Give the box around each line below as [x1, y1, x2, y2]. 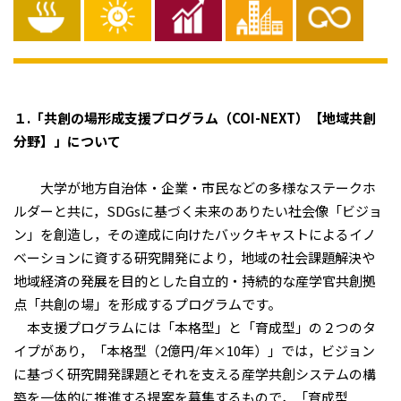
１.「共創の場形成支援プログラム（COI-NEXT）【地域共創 [13, 108, 376, 127]
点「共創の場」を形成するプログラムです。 [13, 294, 281, 313]
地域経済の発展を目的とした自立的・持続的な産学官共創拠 [13, 271, 376, 290]
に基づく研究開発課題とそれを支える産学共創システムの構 [13, 364, 376, 383]
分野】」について [13, 132, 121, 150]
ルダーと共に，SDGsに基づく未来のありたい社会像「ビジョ [13, 201, 382, 220]
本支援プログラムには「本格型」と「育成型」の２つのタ [13, 318, 376, 337]
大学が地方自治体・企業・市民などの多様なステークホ [13, 178, 376, 197]
